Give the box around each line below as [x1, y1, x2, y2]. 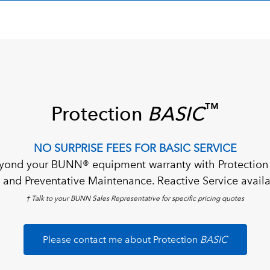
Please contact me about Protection [42, 233, 200, 245]
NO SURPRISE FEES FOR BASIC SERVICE [33, 141, 237, 155]
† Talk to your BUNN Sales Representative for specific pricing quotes [26, 193, 244, 202]
